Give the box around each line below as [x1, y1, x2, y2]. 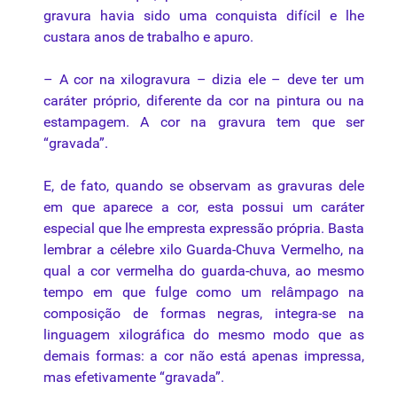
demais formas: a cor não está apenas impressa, [43, 347, 364, 365]
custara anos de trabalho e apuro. [43, 28, 253, 46]
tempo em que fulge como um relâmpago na [43, 284, 364, 301]
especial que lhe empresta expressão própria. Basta [43, 220, 364, 237]
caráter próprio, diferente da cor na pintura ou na [43, 92, 364, 110]
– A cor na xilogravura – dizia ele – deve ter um [43, 71, 364, 89]
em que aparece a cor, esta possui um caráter [43, 198, 364, 216]
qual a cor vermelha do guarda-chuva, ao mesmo [43, 262, 364, 280]
